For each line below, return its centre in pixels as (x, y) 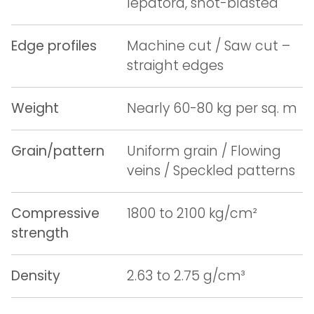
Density (36, 276)
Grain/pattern (58, 151)
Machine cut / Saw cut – (209, 46)
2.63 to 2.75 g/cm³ (186, 276)
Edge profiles (54, 46)
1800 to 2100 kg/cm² (192, 213)
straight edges (175, 66)
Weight (35, 108)
